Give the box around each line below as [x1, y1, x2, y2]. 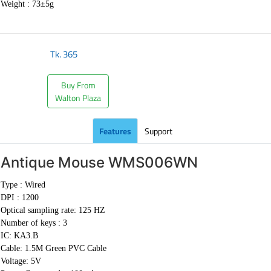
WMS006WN [108, 154, 198, 171]
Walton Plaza [55, 91, 102, 104]
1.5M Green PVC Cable [25, 244, 106, 253]
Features [99, 125, 131, 137]
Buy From [60, 79, 96, 91]
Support [144, 125, 172, 137]
